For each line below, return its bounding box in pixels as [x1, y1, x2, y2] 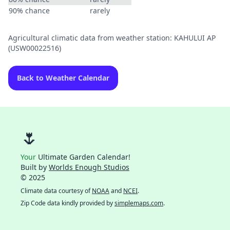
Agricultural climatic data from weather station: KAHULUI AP [8, 33, 216, 43]
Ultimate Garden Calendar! [36, 152, 130, 162]
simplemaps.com [114, 199, 163, 207]
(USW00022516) [8, 43, 61, 53]
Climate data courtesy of [21, 186, 92, 195]
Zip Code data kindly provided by [21, 199, 114, 207]
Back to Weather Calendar [17, 73, 109, 83]
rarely [90, 6, 110, 15]
